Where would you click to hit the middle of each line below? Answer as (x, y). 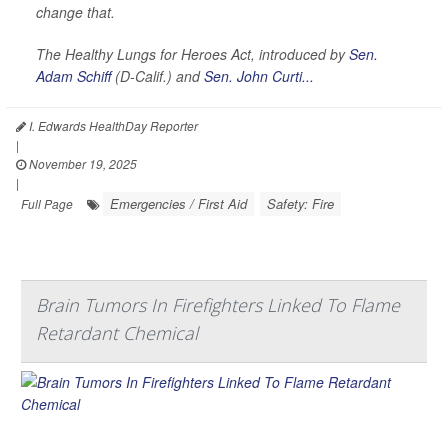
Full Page (47, 203)
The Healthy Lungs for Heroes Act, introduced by (192, 53)
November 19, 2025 (81, 163)
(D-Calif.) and (157, 75)
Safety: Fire (300, 203)
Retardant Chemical (117, 332)
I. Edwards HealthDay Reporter (112, 125)
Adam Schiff (73, 75)
